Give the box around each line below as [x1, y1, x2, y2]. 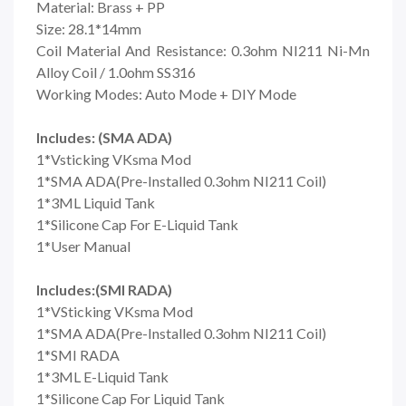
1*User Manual [36, 237, 130, 255]
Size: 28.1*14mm [36, 19, 141, 37]
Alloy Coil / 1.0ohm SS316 [36, 63, 196, 81]
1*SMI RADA [36, 345, 120, 363]
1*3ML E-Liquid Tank [36, 367, 169, 385]
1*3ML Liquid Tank [36, 193, 155, 211]
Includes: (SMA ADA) [36, 128, 172, 146]
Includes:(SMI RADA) [36, 280, 172, 298]
